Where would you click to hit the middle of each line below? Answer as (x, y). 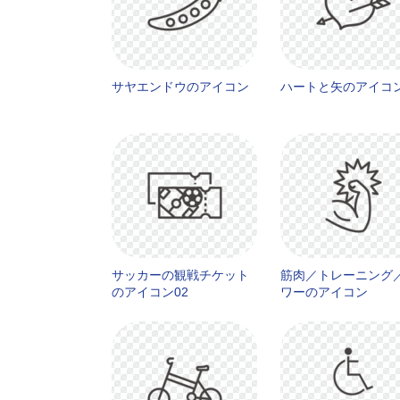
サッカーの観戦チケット (180, 275)
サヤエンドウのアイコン (180, 87)
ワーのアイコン (324, 292)
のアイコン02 (150, 292)
